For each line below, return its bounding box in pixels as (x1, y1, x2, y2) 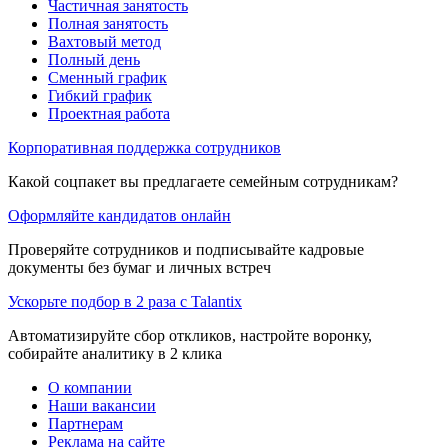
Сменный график (48, 68, 167, 86)
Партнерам (48, 414, 123, 432)
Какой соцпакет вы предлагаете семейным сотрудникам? (8, 172, 398, 190)
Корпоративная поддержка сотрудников (8, 138, 281, 156)
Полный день (48, 50, 140, 68)
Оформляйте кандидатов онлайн (8, 206, 231, 224)
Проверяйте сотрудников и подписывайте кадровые (8, 240, 364, 258)
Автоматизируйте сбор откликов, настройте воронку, (8, 326, 372, 344)
